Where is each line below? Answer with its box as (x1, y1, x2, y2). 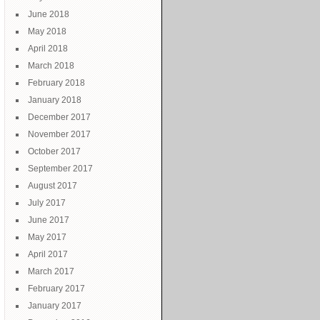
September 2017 (28, 164, 93, 174)
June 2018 (28, 9, 69, 19)
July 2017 (28, 198, 66, 208)
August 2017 (28, 181, 77, 191)
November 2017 (28, 129, 91, 139)
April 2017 (28, 249, 68, 259)
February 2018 (28, 78, 85, 88)
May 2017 (28, 232, 66, 242)
